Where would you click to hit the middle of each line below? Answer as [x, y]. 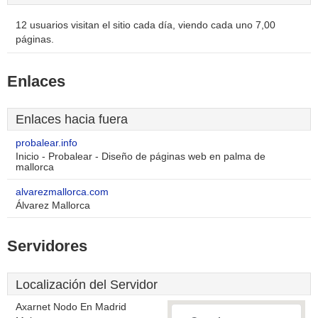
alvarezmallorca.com [62, 192]
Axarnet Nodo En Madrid [71, 307]
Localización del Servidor [87, 285]
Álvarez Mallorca [53, 205]
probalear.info [46, 143]
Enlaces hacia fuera [72, 119]
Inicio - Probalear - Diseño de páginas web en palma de [141, 157]
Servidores [47, 246]
